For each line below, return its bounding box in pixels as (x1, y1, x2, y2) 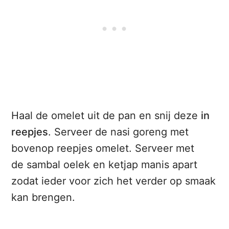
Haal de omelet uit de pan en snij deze (11, 109, 201, 122)
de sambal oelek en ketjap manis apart (11, 158, 198, 171)
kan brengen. (11, 191, 76, 204)
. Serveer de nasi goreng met (48, 126, 189, 139)
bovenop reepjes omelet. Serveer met (11, 142, 195, 155)
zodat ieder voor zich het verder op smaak (11, 175, 216, 188)
